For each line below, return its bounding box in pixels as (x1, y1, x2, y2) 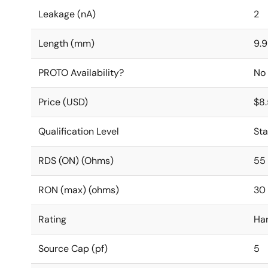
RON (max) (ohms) (38, 184, 119, 196)
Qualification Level (38, 125, 119, 138)
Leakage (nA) (38, 8, 96, 20)
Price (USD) (38, 96, 88, 108)
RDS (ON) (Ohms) (38, 154, 114, 167)
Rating (38, 213, 66, 226)
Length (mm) (38, 37, 95, 50)
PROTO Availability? (38, 66, 124, 79)
